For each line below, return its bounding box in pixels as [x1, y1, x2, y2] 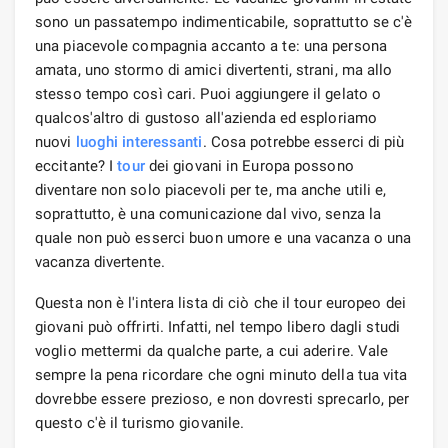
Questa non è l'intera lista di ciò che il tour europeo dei [35, 293, 406, 312]
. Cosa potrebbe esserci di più [202, 132, 405, 151]
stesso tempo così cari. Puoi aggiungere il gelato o [35, 84, 382, 103]
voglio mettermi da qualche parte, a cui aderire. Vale [35, 341, 389, 360]
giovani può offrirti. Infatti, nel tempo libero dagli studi [35, 317, 400, 336]
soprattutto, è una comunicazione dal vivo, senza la [35, 204, 382, 223]
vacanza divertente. [35, 252, 165, 271]
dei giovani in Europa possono [144, 156, 354, 175]
